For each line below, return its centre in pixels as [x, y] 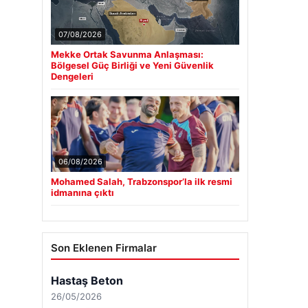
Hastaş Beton [87, 280]
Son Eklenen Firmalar [104, 248]
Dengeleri [72, 76]
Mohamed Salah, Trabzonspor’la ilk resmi [142, 181]
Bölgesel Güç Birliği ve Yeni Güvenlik [132, 65]
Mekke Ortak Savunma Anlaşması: [127, 54]
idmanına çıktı [82, 192]
